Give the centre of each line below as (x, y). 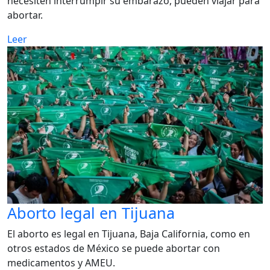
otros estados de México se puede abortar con (114, 248)
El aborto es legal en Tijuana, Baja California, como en (129, 234)
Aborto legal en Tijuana (91, 212)
